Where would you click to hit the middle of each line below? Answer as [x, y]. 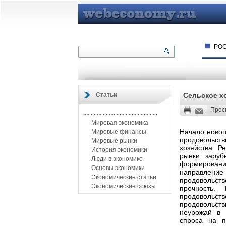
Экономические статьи [123, 177]
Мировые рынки [113, 141]
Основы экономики [117, 168]
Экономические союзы [123, 186]
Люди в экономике [116, 159]
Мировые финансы [118, 132]
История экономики [118, 150]
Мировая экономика [119, 123]
